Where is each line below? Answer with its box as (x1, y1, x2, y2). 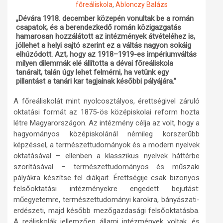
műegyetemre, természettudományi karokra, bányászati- (13, 195, 200, 205)
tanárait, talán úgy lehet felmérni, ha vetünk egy (16, 68, 169, 77)
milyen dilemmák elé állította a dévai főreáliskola (16, 59, 173, 68)
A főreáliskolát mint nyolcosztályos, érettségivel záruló (13, 97, 200, 106)
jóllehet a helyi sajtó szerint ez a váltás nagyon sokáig (16, 41, 191, 50)
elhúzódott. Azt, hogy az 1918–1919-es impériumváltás (16, 50, 197, 59)
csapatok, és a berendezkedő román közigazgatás (16, 23, 181, 32)
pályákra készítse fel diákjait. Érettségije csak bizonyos (13, 173, 200, 183)
